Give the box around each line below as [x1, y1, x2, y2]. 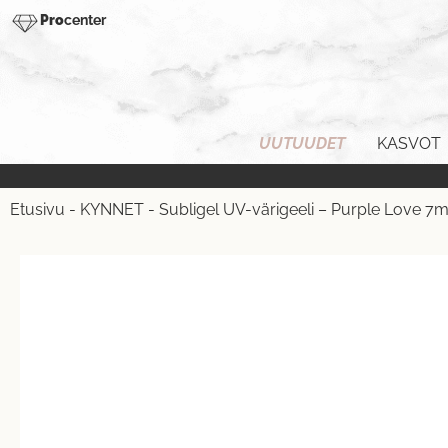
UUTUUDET [259, 134, 345, 154]
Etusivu [10, 200, 65, 220]
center [64, 12, 106, 28]
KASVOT [377, 134, 441, 154]
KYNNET [80, 200, 144, 220]
